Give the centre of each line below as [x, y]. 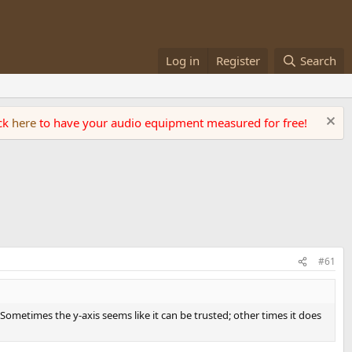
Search [318, 60]
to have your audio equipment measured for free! [173, 123]
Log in [183, 60]
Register [238, 60]
